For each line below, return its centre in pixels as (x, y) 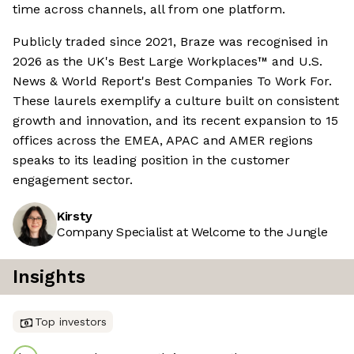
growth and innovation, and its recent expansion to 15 (175, 121)
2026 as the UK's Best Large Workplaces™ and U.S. (168, 62)
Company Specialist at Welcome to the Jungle (192, 232)
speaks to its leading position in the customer (151, 160)
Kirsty (75, 217)
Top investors (71, 322)
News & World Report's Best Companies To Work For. (172, 81)
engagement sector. (73, 180)
